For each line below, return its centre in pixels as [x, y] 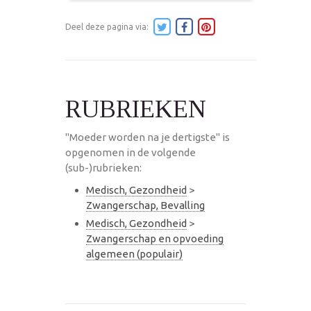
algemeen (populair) [134, 253]
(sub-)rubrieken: [103, 167]
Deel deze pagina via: [108, 26]
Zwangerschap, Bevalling [145, 205]
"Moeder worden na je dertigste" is [148, 137]
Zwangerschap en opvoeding [155, 238]
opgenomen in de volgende [131, 152]
